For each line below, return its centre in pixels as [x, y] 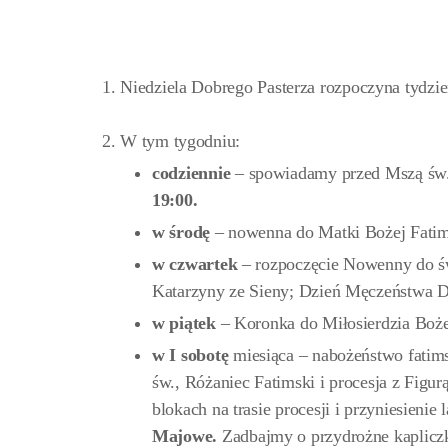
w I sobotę [190, 355]
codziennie [191, 173]
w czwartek [197, 264]
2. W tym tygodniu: [171, 141]
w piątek [186, 323]
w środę [183, 232]
